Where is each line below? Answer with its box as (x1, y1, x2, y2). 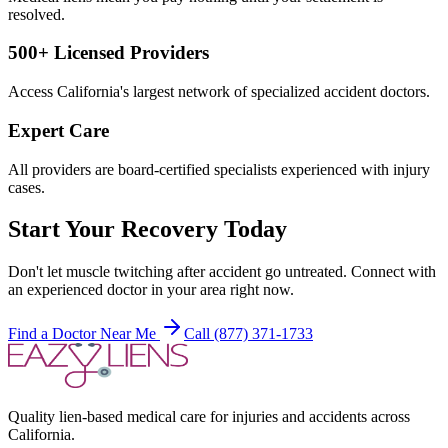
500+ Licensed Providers (8, 42, 209, 64)
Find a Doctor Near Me (8, 325, 160, 343)
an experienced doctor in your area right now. (8, 281, 294, 299)
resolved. (8, 5, 65, 23)
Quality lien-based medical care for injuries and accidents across (8, 408, 410, 426)
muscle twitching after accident (66, 263, 261, 281)
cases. (8, 178, 45, 196)
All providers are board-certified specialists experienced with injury (8, 160, 430, 178)
